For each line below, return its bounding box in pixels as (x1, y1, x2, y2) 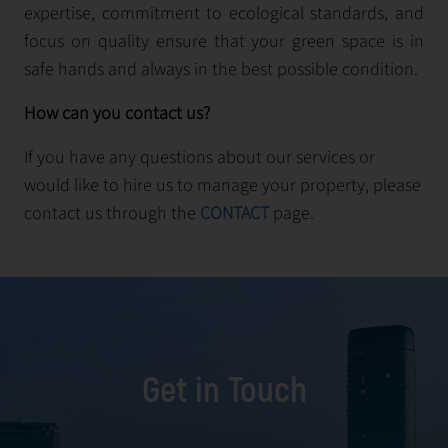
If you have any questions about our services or (24, 145, 375, 170)
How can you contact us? (24, 101, 210, 126)
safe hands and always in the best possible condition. (24, 57, 418, 82)
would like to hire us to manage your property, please (24, 173, 421, 198)
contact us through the (24, 201, 200, 226)
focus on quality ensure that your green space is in (24, 29, 424, 54)
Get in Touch (141, 367, 307, 413)
